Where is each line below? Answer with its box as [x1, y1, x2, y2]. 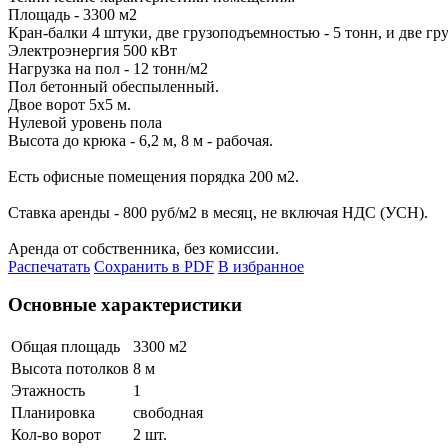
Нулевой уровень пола [8, 113, 162, 131]
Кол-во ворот [11, 426, 101, 444]
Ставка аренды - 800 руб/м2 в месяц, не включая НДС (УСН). [8, 203, 428, 221]
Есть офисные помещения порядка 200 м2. [8, 167, 299, 185]
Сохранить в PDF [94, 257, 214, 275]
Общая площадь [11, 338, 120, 356]
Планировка [11, 404, 95, 422]
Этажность [11, 382, 85, 400]
